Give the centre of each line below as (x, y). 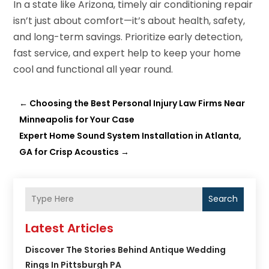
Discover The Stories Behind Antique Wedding (126, 249)
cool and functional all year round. (93, 69)
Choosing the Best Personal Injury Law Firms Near (138, 103)
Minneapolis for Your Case (77, 119)
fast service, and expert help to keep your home (127, 53)
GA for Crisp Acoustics (69, 152)
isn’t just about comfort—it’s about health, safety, (129, 20)
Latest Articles (70, 228)
